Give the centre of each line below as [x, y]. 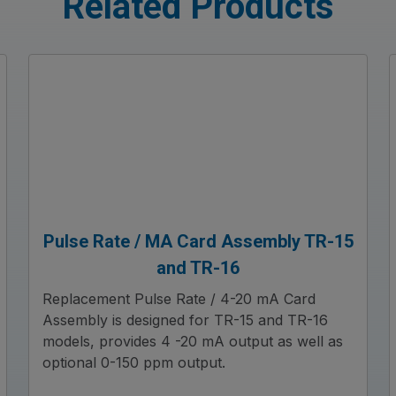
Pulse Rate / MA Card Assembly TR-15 [198, 241]
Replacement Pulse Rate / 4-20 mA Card [179, 299]
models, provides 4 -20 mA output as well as [193, 341]
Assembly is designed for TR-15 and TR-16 [185, 320]
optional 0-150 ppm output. [134, 362]
